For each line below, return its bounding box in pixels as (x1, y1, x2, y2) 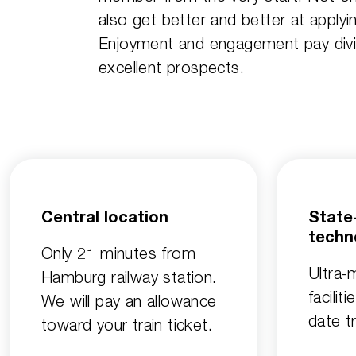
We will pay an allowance (41, 292, 217, 311)
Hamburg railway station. (41, 268, 217, 287)
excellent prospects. (99, 58, 244, 77)
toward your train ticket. (41, 315, 212, 335)
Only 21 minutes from (41, 244, 195, 263)
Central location (41, 211, 168, 228)
